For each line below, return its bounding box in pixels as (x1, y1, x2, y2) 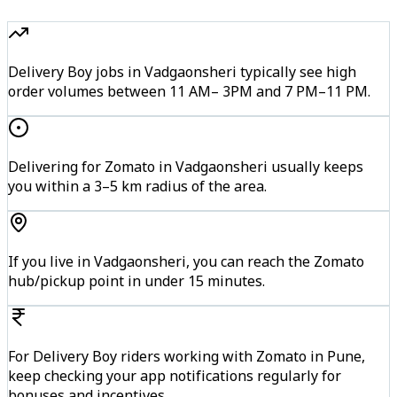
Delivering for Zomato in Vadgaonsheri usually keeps (8, 156, 363, 176)
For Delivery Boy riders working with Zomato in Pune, (8, 346, 365, 366)
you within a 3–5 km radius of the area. (8, 175, 267, 196)
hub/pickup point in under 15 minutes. (8, 270, 265, 291)
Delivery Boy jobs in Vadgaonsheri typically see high (8, 61, 356, 82)
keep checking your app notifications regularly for (8, 365, 341, 385)
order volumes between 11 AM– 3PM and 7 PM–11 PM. (8, 81, 370, 101)
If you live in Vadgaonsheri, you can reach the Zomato (8, 251, 364, 271)
